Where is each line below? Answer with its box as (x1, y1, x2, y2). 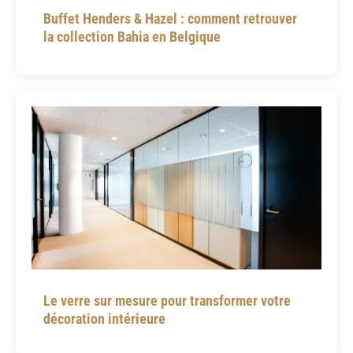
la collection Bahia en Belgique (43, 28, 221, 46)
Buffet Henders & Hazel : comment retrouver (43, 10, 297, 28)
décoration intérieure (43, 310, 165, 328)
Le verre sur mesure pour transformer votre (43, 292, 291, 310)
